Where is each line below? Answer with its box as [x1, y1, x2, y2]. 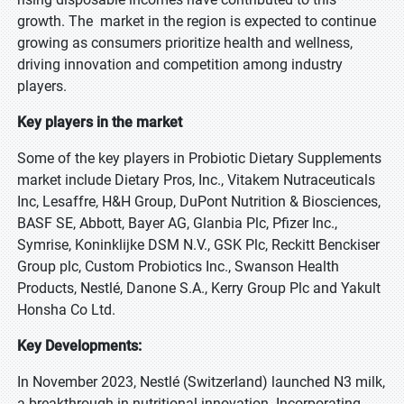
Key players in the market [17, 114, 182, 131]
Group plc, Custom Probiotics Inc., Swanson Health [17, 258, 339, 275]
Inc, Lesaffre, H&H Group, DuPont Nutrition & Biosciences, [17, 193, 381, 210]
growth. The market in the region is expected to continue [17, 13, 376, 30]
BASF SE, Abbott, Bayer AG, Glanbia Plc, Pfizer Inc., [17, 215, 337, 232]
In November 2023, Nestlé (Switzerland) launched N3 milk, [17, 373, 385, 390]
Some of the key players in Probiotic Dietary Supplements [17, 150, 381, 167]
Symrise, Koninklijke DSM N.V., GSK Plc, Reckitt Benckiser [17, 236, 380, 253]
